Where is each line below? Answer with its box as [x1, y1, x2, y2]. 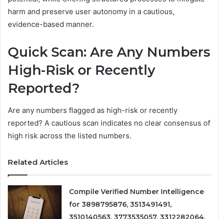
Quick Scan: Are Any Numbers [8, 44, 210, 61]
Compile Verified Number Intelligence [69, 187, 204, 196]
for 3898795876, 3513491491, [69, 199, 172, 209]
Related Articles [8, 157, 68, 167]
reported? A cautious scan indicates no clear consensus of [8, 118, 210, 128]
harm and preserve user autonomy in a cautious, [8, 7, 175, 17]
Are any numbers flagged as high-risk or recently [8, 105, 177, 115]
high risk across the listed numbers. [8, 131, 131, 140]
